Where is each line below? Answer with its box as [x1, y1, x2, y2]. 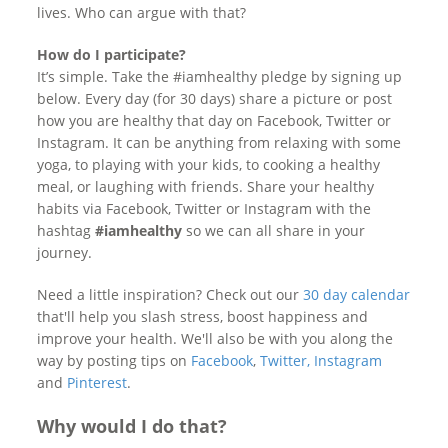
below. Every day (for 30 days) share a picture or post [37, 89, 393, 108]
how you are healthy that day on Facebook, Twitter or [37, 111, 392, 130]
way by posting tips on [37, 351, 192, 370]
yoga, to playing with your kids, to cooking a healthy [37, 155, 381, 174]
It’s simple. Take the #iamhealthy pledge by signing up [37, 67, 403, 86]
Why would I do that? [37, 414, 228, 438]
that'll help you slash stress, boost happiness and [37, 307, 369, 326]
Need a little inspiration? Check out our [37, 285, 304, 304]
